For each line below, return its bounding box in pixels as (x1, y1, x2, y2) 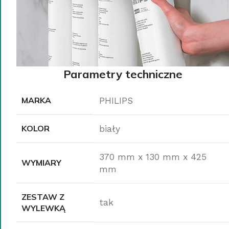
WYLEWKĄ (21, 202, 65, 213)
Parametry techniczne (63, 66, 182, 81)
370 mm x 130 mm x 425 (99, 151, 207, 162)
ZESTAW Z (21, 191, 64, 202)
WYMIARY (21, 157, 61, 168)
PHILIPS (99, 95, 133, 106)
